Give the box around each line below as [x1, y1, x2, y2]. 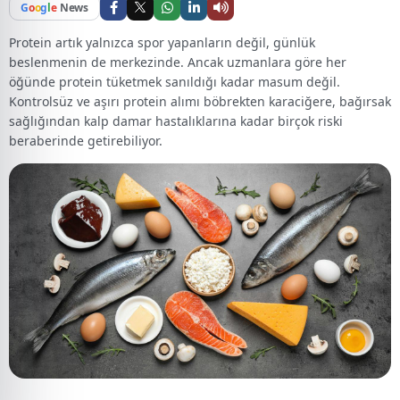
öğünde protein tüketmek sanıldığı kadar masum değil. [9, 73, 340, 90]
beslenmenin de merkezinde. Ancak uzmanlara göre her [9, 54, 346, 71]
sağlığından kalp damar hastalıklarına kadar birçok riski [9, 112, 343, 129]
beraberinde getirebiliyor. [9, 132, 162, 149]
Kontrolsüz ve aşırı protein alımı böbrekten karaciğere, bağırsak [9, 93, 391, 110]
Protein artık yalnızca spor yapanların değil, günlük [9, 34, 315, 51]
